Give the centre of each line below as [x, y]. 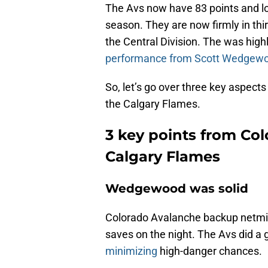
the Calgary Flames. [153, 104]
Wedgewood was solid [177, 189]
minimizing [131, 251]
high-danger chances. [210, 251]
